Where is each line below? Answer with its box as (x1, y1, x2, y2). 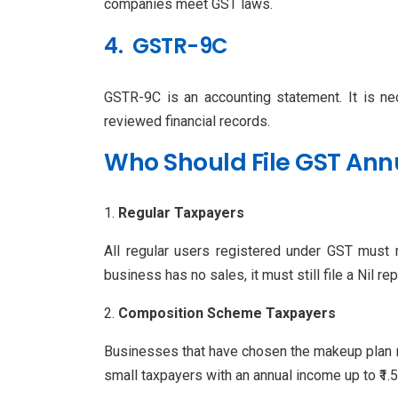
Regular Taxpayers (118, 203, 244, 221)
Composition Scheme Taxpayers (118, 304, 336, 322)
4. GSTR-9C (104, 30, 228, 60)
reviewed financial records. (104, 112, 270, 130)
